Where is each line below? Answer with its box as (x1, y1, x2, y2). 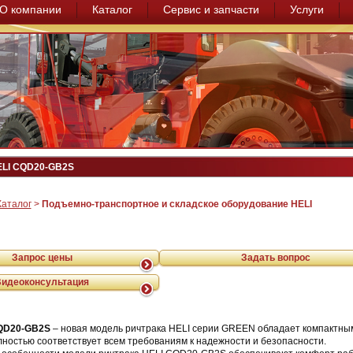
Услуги (289, 3, 324, 16)
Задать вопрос (241, 252, 310, 263)
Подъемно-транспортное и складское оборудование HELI (41, 199, 312, 210)
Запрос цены (11, 252, 72, 263)
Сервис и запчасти (162, 3, 259, 16)
